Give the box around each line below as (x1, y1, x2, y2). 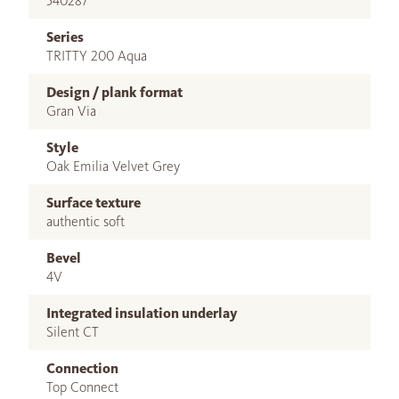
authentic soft (46, 213, 125, 231)
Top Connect (46, 379, 118, 396)
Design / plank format (46, 84, 183, 102)
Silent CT (46, 323, 99, 341)
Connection (46, 360, 118, 378)
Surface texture (46, 194, 141, 212)
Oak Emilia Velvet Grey (46, 158, 180, 175)
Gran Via (46, 102, 96, 120)
